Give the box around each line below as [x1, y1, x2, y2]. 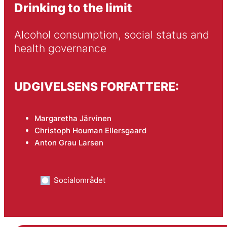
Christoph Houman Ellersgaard [34, 126, 146, 136]
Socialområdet [53, 175, 105, 185]
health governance [14, 42, 106, 55]
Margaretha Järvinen [34, 113, 111, 124]
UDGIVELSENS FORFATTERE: [14, 79, 179, 93]
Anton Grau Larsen [34, 138, 103, 148]
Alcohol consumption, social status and [14, 28, 209, 42]
